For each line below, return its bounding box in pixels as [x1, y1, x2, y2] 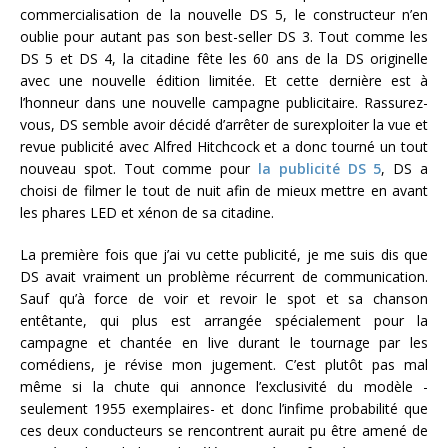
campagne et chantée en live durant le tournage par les [20, 332, 428, 352]
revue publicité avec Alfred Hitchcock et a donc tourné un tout [20, 136, 428, 156]
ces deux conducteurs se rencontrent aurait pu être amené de [20, 420, 428, 440]
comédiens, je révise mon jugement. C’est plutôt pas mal [20, 354, 428, 374]
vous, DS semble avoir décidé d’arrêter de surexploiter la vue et [20, 114, 428, 134]
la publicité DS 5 [258, 158, 382, 178]
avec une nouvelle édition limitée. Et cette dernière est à [20, 70, 428, 90]
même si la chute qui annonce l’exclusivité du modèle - [20, 376, 428, 396]
